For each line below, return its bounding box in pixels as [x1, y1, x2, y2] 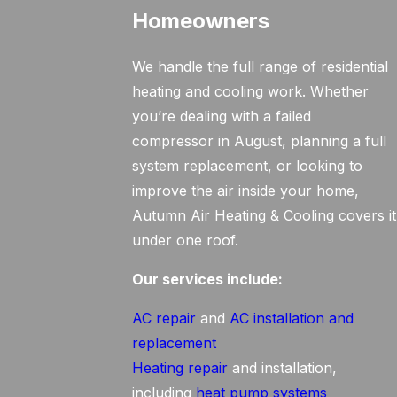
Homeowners [132, 8, 270, 34]
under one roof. [132, 231, 239, 249]
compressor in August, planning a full [132, 132, 387, 150]
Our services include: [132, 270, 284, 288]
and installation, [228, 359, 338, 377]
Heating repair [132, 359, 229, 377]
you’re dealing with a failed [132, 107, 312, 125]
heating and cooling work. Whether [132, 82, 370, 100]
